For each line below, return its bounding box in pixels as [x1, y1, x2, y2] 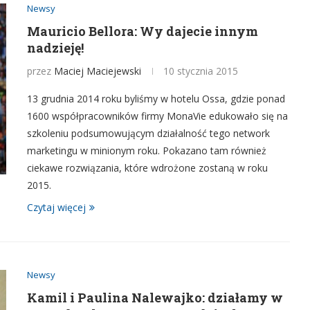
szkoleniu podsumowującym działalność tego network [27, 127, 270, 140]
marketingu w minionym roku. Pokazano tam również [27, 144, 266, 157]
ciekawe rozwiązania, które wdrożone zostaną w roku [27, 161, 268, 174]
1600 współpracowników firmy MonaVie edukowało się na [27, 109, 288, 122]
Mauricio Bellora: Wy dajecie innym [27, 23, 258, 39]
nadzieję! [27, 39, 84, 56]
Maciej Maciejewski [54, 64, 141, 77]
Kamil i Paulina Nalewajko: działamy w [27, 289, 283, 306]
